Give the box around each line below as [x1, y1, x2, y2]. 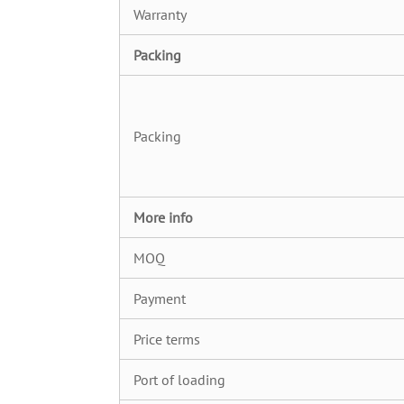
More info [133, 208, 193, 226]
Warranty [133, 5, 187, 23]
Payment [133, 289, 186, 308]
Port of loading [133, 371, 225, 389]
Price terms [133, 330, 200, 348]
